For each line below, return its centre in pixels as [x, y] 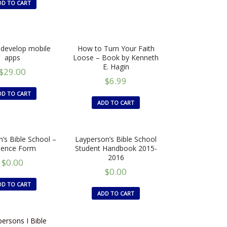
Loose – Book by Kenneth [116, 57]
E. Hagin [116, 66]
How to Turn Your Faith [116, 48]
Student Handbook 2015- [116, 148]
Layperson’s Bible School [116, 139]
